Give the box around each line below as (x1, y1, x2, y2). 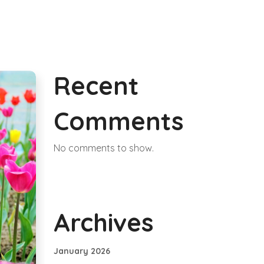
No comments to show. (54, 142, 154, 154)
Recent (54, 70, 138, 101)
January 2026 (54, 246, 110, 256)
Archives (54, 207, 154, 238)
